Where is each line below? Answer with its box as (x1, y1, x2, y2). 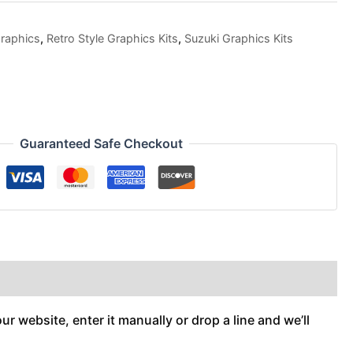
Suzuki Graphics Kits (184, 31, 294, 45)
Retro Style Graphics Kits (46, 31, 179, 45)
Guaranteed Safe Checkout (19, 136, 183, 152)
